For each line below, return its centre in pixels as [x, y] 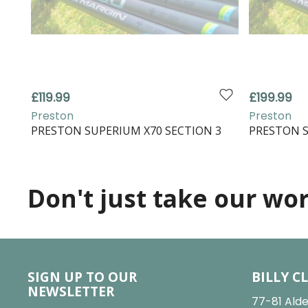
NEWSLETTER [71, 291]
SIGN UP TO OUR [82, 277]
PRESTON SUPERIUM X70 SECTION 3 [126, 131]
